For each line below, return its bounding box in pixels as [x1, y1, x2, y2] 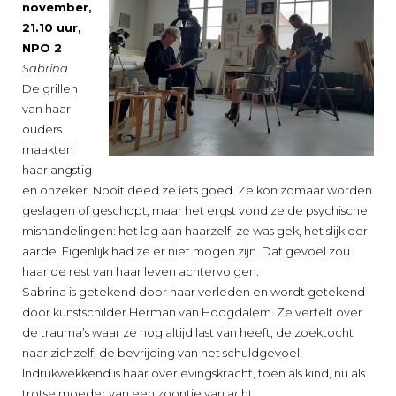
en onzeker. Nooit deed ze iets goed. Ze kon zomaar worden [22, 182, 372, 197]
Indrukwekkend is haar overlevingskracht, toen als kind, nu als [22, 365, 365, 380]
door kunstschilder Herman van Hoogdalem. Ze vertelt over [22, 304, 362, 319]
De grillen [22, 80, 78, 95]
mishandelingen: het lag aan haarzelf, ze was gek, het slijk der [22, 223, 368, 238]
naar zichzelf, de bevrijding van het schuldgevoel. [22, 345, 302, 360]
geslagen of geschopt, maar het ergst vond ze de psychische [22, 202, 368, 217]
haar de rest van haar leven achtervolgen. [22, 263, 259, 278]
